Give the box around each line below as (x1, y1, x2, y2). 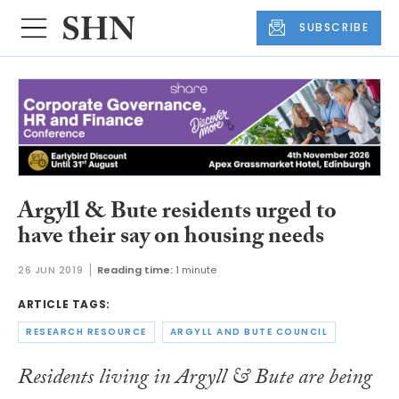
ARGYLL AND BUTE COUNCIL (169, 325, 328, 339)
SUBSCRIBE (299, 20, 370, 36)
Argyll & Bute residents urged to (18, 193, 337, 233)
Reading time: (97, 263, 174, 278)
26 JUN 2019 (18, 263, 84, 278)
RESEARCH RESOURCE (26, 325, 147, 339)
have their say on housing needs (18, 218, 324, 258)
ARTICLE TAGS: (18, 297, 110, 313)
